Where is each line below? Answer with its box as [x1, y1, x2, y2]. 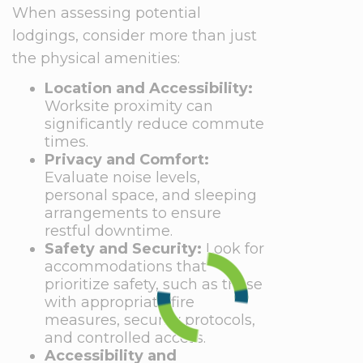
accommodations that [45, 258, 207, 275]
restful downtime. [45, 222, 173, 240]
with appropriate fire [45, 293, 194, 311]
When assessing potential [12, 4, 201, 22]
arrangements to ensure [45, 204, 221, 222]
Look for [202, 240, 264, 258]
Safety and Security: [45, 240, 202, 258]
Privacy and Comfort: [45, 151, 209, 169]
